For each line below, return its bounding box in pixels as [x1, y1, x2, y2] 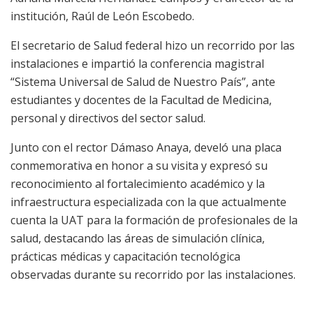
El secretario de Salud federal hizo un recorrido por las [10, 38, 295, 54]
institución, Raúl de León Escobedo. [10, 8, 194, 24]
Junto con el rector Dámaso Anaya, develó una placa [10, 140, 282, 156]
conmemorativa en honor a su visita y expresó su [10, 158, 268, 174]
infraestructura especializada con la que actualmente [10, 194, 286, 210]
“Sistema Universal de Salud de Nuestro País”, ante [10, 74, 275, 90]
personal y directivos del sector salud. [10, 110, 205, 126]
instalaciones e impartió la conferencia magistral [10, 56, 264, 72]
